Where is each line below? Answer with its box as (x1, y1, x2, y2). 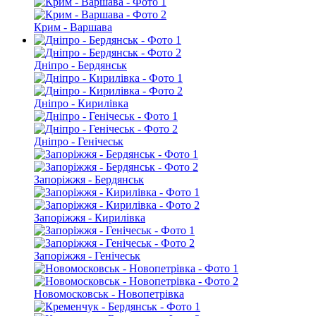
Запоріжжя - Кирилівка (34, 212, 145, 224)
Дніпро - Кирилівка (34, 97, 128, 110)
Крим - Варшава (34, 21, 112, 34)
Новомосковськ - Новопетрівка (34, 288, 184, 300)
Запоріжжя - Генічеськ (34, 250, 140, 262)
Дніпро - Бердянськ (34, 59, 127, 72)
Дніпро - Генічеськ (34, 135, 123, 148)
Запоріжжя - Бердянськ (34, 174, 144, 186)
